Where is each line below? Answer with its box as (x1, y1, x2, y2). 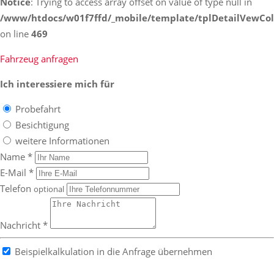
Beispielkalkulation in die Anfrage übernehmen (15, 245, 212, 257)
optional (34, 183, 64, 194)
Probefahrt (15, 102, 61, 115)
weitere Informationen (15, 134, 109, 147)
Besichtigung (15, 118, 69, 131)
